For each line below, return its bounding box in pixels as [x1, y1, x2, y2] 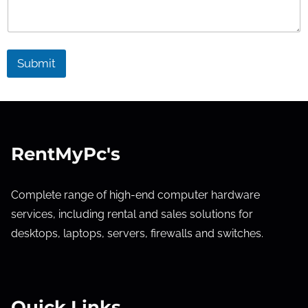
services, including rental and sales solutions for [11, 207, 253, 221]
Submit [17, 56, 56, 70]
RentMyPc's [11, 142, 120, 165]
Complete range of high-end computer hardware [11, 188, 260, 201]
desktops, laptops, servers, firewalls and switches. [11, 226, 263, 240]
